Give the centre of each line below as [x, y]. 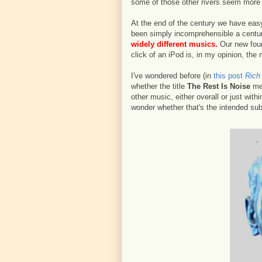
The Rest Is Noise [219, 86]
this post [229, 76]
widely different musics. [174, 44]
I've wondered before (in [172, 76]
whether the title [159, 86]
